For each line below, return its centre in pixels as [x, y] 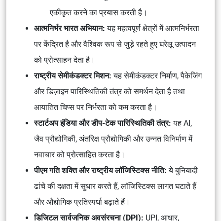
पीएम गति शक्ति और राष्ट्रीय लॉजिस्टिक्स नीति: [101, 170]
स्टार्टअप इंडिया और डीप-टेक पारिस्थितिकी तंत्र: [104, 123]
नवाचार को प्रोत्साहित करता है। [80, 155]
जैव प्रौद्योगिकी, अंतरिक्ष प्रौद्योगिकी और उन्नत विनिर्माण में [113, 139]
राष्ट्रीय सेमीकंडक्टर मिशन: [74, 76]
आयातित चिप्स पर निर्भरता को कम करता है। [96, 107]
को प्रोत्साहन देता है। [65, 60]
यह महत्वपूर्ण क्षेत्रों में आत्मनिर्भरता [153, 28]
